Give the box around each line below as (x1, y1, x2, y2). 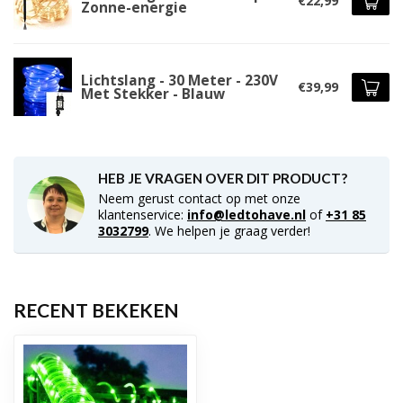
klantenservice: (98, 206, 187, 223)
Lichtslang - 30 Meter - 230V (81, 70, 278, 90)
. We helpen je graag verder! (148, 222, 310, 239)
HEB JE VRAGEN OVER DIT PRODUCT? (98, 170, 347, 186)
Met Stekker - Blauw (81, 84, 225, 103)
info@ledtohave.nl (187, 206, 306, 223)
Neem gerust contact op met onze (98, 190, 300, 207)
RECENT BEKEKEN (13, 299, 179, 321)
